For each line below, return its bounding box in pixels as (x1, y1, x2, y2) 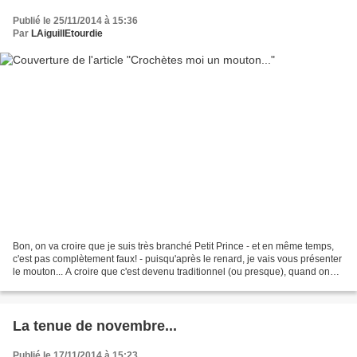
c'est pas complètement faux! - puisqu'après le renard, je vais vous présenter (13, 253, 342, 265)
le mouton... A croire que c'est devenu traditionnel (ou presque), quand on (13, 266, 330, 278)
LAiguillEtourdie (31, 27, 103, 39)
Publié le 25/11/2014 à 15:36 (13, 14, 138, 26)
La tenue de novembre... (13, 318, 177, 335)
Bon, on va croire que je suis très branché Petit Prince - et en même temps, (13, 241, 334, 253)
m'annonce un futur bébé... (13, 279, 127, 291)
